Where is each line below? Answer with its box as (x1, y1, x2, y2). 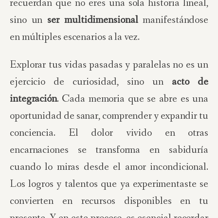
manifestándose (138, 13, 209, 27)
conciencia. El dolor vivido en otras (10, 126, 208, 140)
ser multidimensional (47, 13, 138, 27)
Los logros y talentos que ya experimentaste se (10, 177, 208, 191)
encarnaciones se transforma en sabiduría (10, 143, 208, 157)
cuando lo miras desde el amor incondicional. (10, 160, 208, 174)
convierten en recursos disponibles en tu (10, 194, 208, 208)
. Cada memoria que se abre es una (56, 92, 208, 106)
